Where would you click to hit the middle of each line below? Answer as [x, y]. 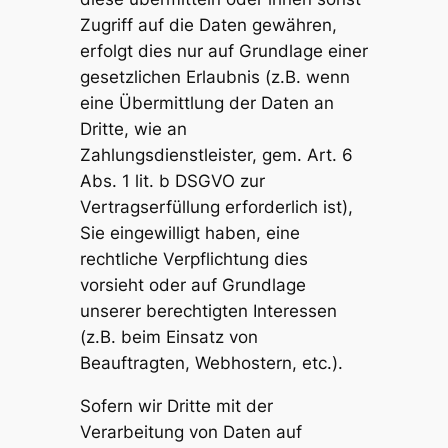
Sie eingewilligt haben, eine [189, 233]
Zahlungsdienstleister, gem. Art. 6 [216, 155]
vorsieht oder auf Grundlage [192, 285]
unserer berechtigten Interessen [208, 311]
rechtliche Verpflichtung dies [193, 259]
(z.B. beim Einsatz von [168, 337]
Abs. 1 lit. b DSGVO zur [172, 181]
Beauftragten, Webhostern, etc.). [211, 363]
